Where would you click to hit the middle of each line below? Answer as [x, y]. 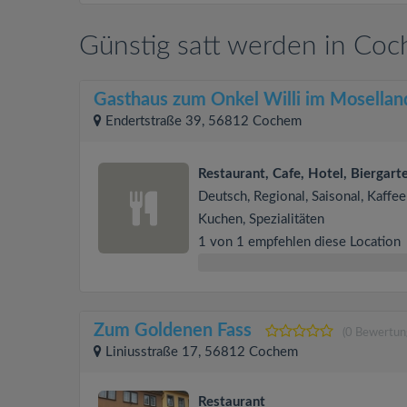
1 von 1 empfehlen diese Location [299, 242]
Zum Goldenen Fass [173, 331]
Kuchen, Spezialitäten [261, 219]
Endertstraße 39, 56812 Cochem [203, 121]
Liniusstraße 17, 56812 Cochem [202, 352]
